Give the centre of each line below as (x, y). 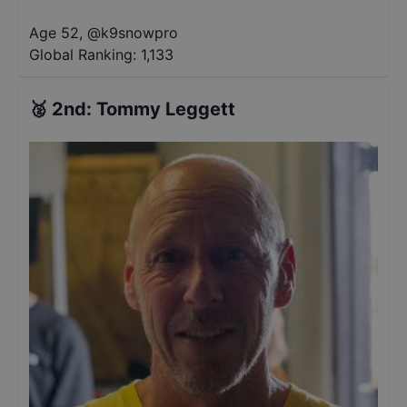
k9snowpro (139, 33)
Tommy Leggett (166, 109)
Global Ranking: (83, 55)
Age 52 (54, 33)
